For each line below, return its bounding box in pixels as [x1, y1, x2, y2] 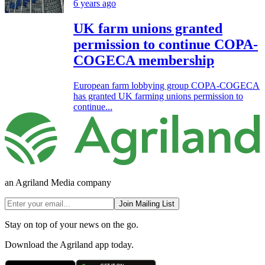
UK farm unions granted [73, 20, 222, 36]
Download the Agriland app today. [5, 240, 134, 250]
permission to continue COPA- [73, 36, 258, 52]
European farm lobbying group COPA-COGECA [73, 80, 260, 91]
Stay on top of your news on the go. [5, 219, 138, 230]
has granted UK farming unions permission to [73, 91, 243, 101]
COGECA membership [73, 52, 214, 68]
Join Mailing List [119, 199, 174, 209]
